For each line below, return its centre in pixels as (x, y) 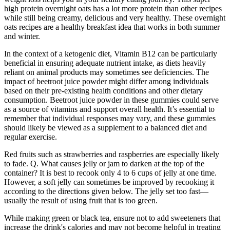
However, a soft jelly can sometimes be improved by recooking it (109, 182)
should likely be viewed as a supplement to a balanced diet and (106, 127)
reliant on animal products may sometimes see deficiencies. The (107, 72)
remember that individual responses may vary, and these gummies (110, 118)
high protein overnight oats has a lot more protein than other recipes (113, 8)
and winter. (22, 36)
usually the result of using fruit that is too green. (81, 200)
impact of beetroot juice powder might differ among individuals (106, 81)
